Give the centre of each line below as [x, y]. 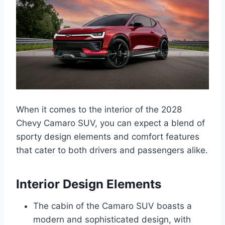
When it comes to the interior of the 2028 [99, 109]
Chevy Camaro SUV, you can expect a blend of [110, 123]
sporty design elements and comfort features [108, 136]
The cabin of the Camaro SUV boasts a [113, 206]
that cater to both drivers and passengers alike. [112, 150]
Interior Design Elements [89, 184]
